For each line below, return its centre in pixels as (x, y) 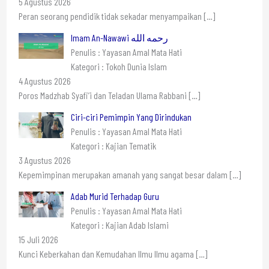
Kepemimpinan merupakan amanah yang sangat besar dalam (124, 174)
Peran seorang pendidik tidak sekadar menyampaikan (111, 16)
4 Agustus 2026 (44, 80)
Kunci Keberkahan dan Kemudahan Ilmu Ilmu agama (107, 253)
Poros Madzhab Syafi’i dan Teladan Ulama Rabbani (103, 95)
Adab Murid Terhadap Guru (115, 196)
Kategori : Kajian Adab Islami (119, 225)
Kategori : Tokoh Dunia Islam (119, 66)
